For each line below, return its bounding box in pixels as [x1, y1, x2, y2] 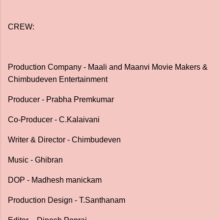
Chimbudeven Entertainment [8, 75, 108, 83]
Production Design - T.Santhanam [8, 196, 125, 204]
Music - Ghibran [8, 156, 63, 164]
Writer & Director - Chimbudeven [8, 136, 121, 144]
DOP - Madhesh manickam [8, 176, 102, 184]
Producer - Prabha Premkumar [8, 95, 114, 104]
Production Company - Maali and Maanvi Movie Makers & [8, 63, 208, 71]
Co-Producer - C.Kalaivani [8, 115, 100, 124]
